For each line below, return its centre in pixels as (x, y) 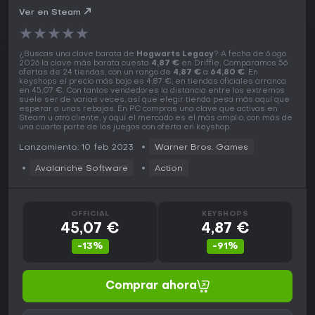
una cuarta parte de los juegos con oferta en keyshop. (125, 128)
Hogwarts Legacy (175, 55)
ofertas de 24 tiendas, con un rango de (96, 73)
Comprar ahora (151, 287)
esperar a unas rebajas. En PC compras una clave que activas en (148, 110)
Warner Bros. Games (201, 148)
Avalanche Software (82, 169)
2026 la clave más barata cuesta (85, 64)
